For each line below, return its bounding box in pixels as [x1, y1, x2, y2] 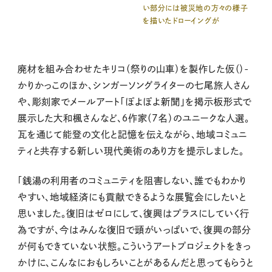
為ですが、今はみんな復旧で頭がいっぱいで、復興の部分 [17, 225, 251, 235]
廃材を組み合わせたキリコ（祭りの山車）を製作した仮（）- [17, 64, 250, 73]
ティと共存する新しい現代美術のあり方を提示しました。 [17, 146, 244, 155]
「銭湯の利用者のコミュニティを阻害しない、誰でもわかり [17, 176, 247, 186]
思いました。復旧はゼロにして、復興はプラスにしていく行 [17, 209, 250, 219]
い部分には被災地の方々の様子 [143, 4, 248, 12]
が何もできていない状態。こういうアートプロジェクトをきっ [17, 242, 251, 251]
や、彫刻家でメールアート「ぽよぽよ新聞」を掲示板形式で [17, 97, 252, 106]
